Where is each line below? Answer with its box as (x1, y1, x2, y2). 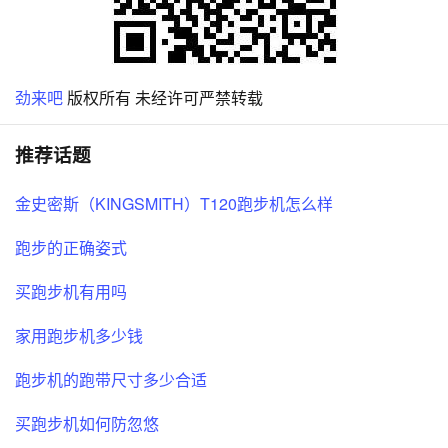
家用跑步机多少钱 (15, 323, 143, 347)
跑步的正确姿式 (15, 235, 127, 259)
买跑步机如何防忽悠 (15, 411, 159, 435)
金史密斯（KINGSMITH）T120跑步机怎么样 (15, 191, 333, 215)
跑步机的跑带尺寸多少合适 (15, 367, 207, 391)
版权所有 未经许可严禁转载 (63, 85, 263, 109)
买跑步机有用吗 (15, 279, 127, 303)
